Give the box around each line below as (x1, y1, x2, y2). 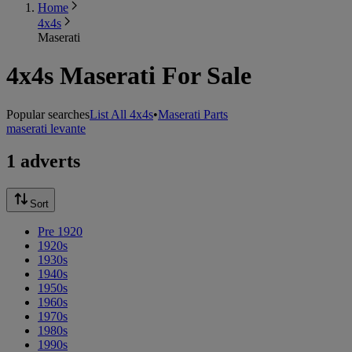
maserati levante (6, 121, 86, 135)
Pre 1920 (38, 225, 82, 239)
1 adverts (6, 151, 80, 172)
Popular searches (6, 107, 90, 121)
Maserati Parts (158, 107, 228, 121)
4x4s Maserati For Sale (6, 61, 251, 90)
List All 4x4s (90, 107, 153, 121)
